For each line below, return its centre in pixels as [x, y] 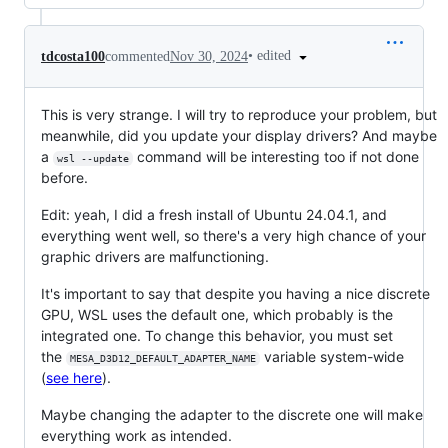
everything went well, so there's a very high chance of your [233, 236]
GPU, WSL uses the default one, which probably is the [217, 315]
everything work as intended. [136, 436]
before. [64, 178]
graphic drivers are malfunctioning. [155, 257]
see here [74, 378]
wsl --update [92, 159]
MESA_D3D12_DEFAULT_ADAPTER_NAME [162, 359]
